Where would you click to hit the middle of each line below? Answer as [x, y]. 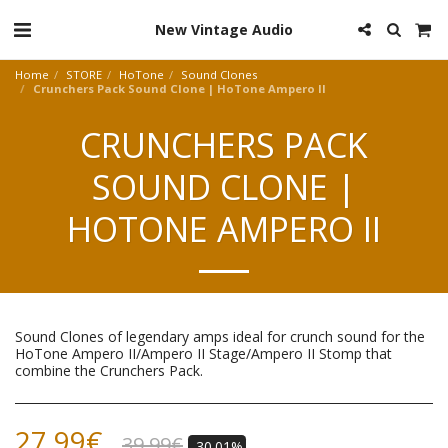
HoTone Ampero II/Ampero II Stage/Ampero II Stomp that [203, 353]
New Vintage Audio [224, 29]
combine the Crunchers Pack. [109, 370]
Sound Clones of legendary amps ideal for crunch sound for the [220, 336]
